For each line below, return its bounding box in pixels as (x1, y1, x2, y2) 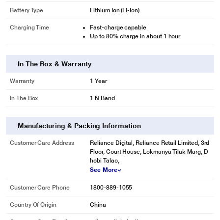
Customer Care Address (10, 139, 74, 146)
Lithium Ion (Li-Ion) (90, 7, 139, 14)
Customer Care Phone (10, 184, 70, 191)
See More (90, 166, 117, 173)
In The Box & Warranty (18, 60, 91, 68)
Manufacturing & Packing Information (18, 122, 141, 130)
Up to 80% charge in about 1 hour (90, 33, 181, 40)
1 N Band (90, 95, 115, 102)
